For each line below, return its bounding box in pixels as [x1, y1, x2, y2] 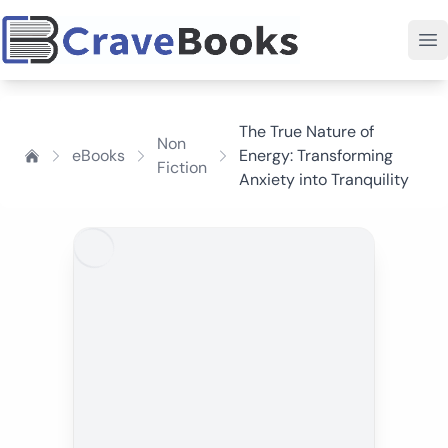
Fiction [157, 157, 207, 178]
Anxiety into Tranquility [239, 169, 409, 190]
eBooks [72, 145, 125, 166]
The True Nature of [239, 121, 374, 142]
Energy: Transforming [239, 145, 393, 166]
